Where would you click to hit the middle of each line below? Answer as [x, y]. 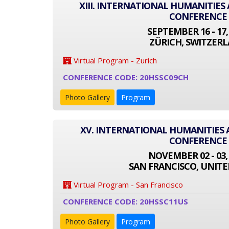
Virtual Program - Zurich [114, 60]
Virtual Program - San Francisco [127, 185]
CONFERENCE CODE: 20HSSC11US [125, 201]
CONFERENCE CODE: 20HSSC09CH [126, 77]
